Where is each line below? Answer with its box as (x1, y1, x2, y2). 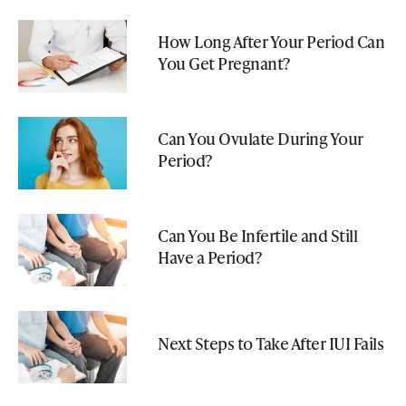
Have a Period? (158, 245, 261, 268)
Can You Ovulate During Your (158, 126, 363, 150)
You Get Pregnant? (158, 51, 290, 74)
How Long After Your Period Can (158, 29, 384, 53)
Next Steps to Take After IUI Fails (158, 331, 383, 354)
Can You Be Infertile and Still (158, 223, 357, 246)
